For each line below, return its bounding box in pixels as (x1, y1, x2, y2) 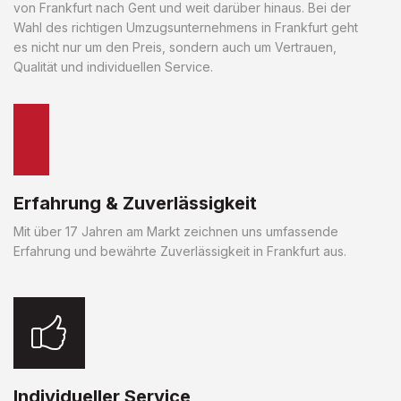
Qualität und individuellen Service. (13, 58, 213, 74)
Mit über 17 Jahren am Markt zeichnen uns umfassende (13, 223, 338, 239)
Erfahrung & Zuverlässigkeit (13, 192, 257, 214)
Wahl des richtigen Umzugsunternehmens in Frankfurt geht (13, 19, 358, 35)
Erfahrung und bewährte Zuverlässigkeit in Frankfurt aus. (13, 243, 346, 259)
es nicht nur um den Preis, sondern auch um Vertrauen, (13, 38, 337, 55)
